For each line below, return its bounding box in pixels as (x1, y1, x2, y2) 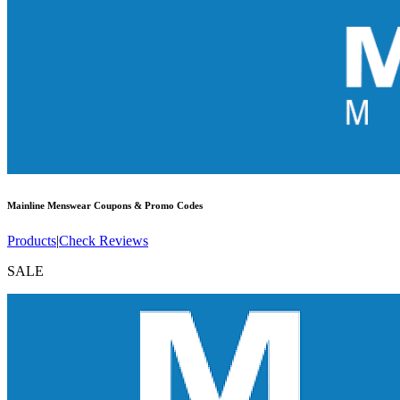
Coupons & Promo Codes (91, 199, 203, 211)
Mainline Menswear (7, 199, 91, 211)
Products (7, 232, 56, 248)
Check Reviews (59, 232, 148, 248)
